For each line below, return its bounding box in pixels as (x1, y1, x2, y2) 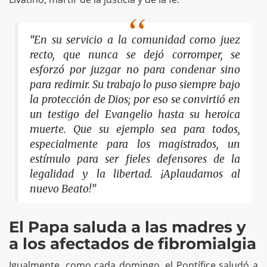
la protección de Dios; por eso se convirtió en (30, 93, 240, 107)
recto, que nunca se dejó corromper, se (30, 48, 240, 62)
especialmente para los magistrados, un (30, 138, 240, 151)
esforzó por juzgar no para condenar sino (30, 63, 240, 77)
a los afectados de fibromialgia (9, 234, 256, 253)
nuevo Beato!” (30, 182, 96, 196)
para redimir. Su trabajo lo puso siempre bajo (30, 78, 240, 92)
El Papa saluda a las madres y (9, 217, 246, 237)
